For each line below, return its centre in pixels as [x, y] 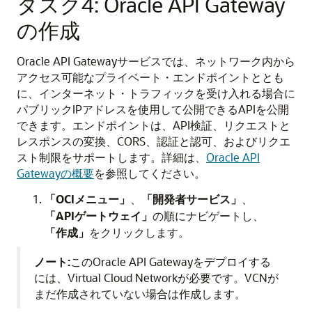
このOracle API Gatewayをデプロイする [171, 262]
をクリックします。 [139, 233]
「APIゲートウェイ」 [99, 216]
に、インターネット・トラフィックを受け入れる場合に [156, 93]
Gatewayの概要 [55, 173]
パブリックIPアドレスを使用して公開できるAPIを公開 [153, 109]
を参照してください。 [150, 173]
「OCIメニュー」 [87, 199]
